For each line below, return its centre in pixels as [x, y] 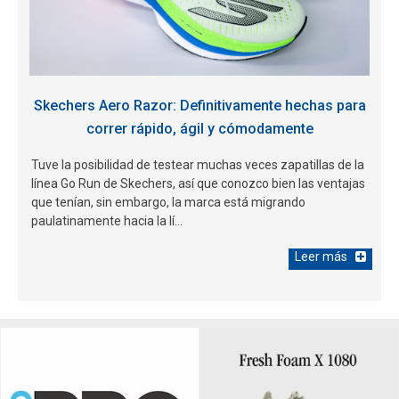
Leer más [321, 256]
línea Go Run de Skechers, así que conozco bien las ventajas [198, 183]
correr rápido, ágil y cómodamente [199, 128]
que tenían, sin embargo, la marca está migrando [168, 202]
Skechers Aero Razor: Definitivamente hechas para [199, 105]
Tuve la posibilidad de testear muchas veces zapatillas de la [198, 164]
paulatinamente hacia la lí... [107, 220]
